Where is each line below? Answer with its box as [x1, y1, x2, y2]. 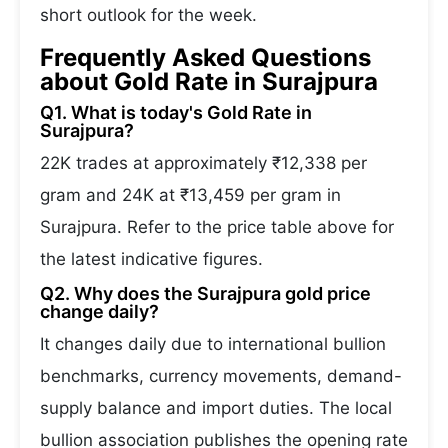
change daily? [40, 301, 159, 322]
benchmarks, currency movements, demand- [40, 366, 402, 386]
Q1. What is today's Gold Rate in [40, 102, 312, 123]
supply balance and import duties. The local [40, 398, 392, 418]
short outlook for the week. [40, 5, 257, 25]
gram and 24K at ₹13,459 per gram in [40, 185, 341, 205]
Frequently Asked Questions [40, 43, 371, 72]
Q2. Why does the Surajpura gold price [40, 283, 371, 304]
